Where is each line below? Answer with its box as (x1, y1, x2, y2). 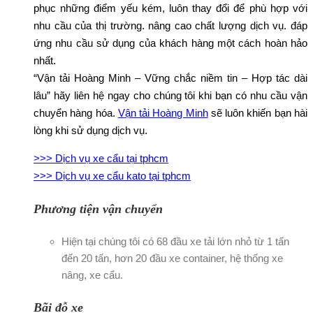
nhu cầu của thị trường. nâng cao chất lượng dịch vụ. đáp (34, 19, 307, 31)
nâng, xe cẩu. (61, 268, 123, 281)
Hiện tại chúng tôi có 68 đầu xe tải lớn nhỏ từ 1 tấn (61, 235, 289, 247)
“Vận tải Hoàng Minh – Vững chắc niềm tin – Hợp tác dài (34, 71, 307, 84)
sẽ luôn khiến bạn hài (208, 106, 308, 119)
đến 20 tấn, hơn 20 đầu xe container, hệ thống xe (61, 252, 283, 264)
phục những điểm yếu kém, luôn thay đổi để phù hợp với (34, 1, 307, 14)
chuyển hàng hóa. (34, 106, 118, 119)
